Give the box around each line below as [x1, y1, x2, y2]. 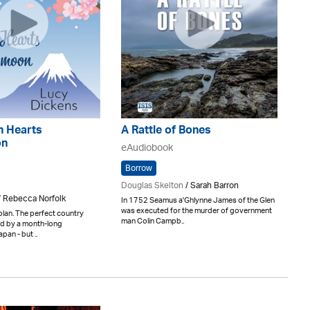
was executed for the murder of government [121, 202, 272, 219]
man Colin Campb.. [121, 212, 184, 230]
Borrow [125, 159, 152, 178]
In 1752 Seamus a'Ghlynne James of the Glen [121, 192, 275, 209]
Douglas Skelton [121, 176, 183, 195]
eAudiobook [121, 138, 173, 159]
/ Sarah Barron [183, 176, 239, 195]
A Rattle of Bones [121, 120, 211, 143]
